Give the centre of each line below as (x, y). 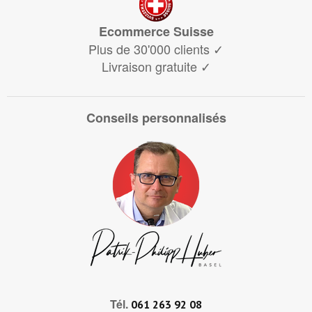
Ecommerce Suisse (156, 32)
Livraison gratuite (151, 67)
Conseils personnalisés (156, 118)
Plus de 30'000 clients (151, 49)
